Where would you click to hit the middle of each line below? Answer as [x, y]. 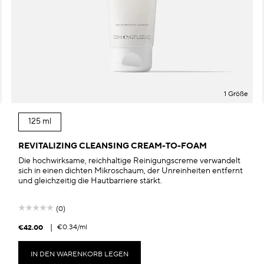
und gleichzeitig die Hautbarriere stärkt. [90, 181]
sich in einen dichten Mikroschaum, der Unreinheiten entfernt [130, 171]
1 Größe [236, 94]
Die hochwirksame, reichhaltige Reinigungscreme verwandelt [129, 161]
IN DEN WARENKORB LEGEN [79, 254]
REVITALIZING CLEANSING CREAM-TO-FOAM [112, 146]
